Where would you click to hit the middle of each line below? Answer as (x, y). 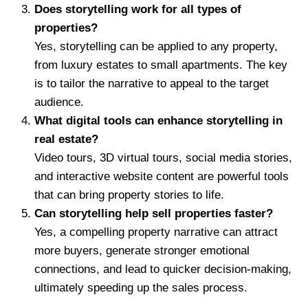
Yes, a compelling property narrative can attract (156, 232)
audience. (59, 102)
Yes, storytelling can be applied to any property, (156, 46)
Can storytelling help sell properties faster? (154, 213)
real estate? (66, 139)
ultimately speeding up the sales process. (141, 287)
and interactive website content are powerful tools (162, 176)
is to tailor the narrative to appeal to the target (152, 83)
